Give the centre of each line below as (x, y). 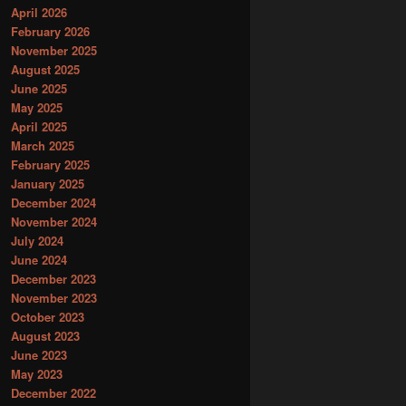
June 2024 (39, 259)
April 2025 (39, 126)
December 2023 (53, 278)
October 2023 (48, 316)
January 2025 (48, 183)
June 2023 (39, 354)
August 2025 (45, 69)
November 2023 (54, 297)
